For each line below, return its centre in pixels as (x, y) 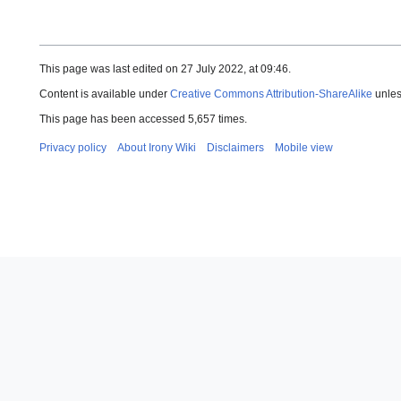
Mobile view (304, 148)
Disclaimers (235, 148)
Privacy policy (73, 148)
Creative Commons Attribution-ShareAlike (271, 94)
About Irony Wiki (157, 148)
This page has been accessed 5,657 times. (143, 119)
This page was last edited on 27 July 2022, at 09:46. (165, 69)
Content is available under (105, 94)
